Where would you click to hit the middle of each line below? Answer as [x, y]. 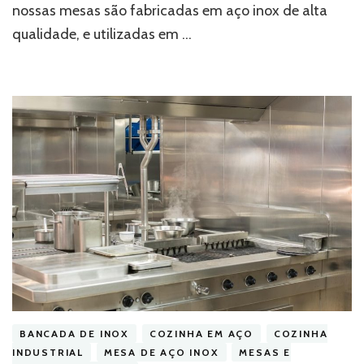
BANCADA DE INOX [74, 333]
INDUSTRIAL [48, 352]
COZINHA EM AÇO [201, 333]
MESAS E [265, 352]
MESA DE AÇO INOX [161, 352]
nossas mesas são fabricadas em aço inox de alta [170, 11]
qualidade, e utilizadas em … [102, 35]
